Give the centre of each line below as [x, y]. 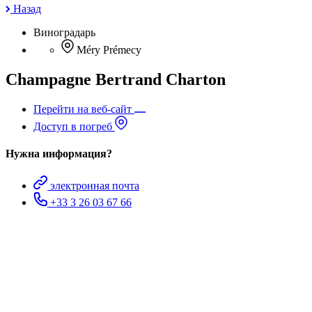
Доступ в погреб [74, 127]
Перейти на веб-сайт [84, 109]
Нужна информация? [59, 154]
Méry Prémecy [109, 50]
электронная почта [95, 185]
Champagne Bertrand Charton [116, 80]
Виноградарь [64, 33]
